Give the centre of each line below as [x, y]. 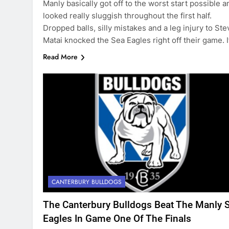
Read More [60, 57]
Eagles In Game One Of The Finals [117, 218]
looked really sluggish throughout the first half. [127, 16]
